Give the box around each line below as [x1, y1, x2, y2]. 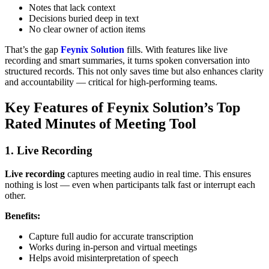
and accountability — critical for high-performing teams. [5, 77, 217, 87]
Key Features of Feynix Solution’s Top [5, 99, 240, 115]
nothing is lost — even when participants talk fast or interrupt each [5, 179, 255, 190]
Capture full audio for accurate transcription [29, 231, 193, 241]
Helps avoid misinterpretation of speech [29, 252, 178, 263]
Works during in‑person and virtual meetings [29, 241, 197, 252]
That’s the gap [5, 44, 61, 55]
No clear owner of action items [29, 24, 145, 34]
